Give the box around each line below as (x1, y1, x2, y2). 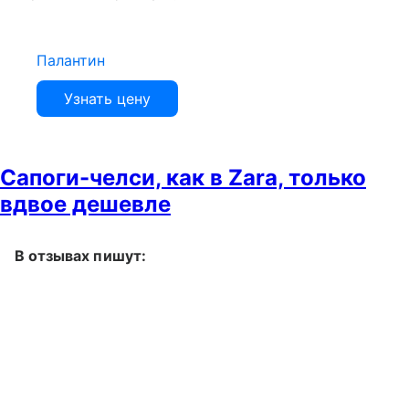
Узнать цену (64, 89, 151, 108)
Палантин (37, 50, 105, 69)
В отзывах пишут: (15, 246, 146, 265)
